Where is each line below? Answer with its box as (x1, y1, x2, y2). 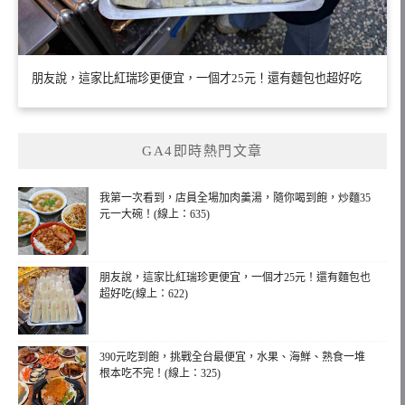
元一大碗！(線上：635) (99, 208, 210, 221)
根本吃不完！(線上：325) (99, 367, 221, 381)
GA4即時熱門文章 (142, 144, 263, 159)
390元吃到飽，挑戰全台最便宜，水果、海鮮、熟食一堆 (99, 351, 365, 364)
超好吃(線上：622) (99, 287, 188, 301)
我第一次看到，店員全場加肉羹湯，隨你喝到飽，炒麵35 (99, 192, 371, 205)
